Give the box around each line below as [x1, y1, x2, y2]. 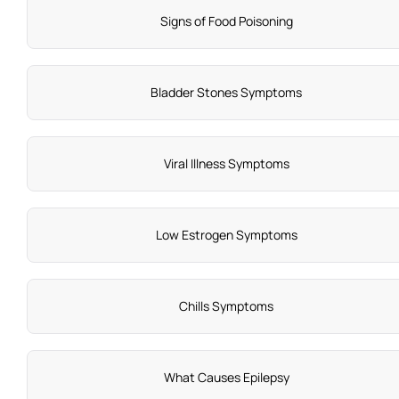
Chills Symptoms [179, 297, 273, 315]
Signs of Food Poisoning [159, 12, 293, 30]
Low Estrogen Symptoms [155, 226, 297, 244]
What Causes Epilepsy [163, 369, 289, 387]
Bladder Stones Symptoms [151, 84, 302, 102]
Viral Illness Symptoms [163, 155, 289, 173]
